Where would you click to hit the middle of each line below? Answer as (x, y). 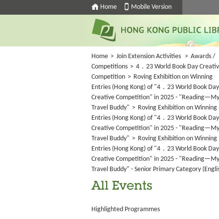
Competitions (109, 67)
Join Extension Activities (149, 56)
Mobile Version (151, 7)
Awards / (203, 56)
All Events (122, 187)
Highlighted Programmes (126, 209)
